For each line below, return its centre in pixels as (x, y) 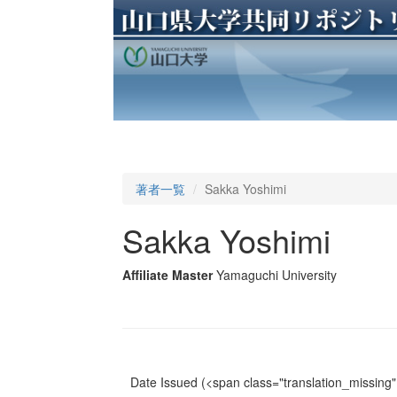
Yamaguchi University (276, 275)
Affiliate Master (167, 275)
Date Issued (163, 382)
